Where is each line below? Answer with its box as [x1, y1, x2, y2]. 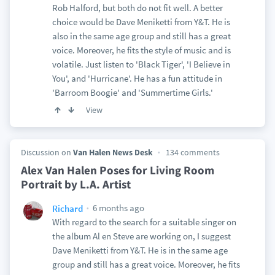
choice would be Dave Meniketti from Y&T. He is [52, 16, 230, 28]
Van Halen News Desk [72, 147, 153, 158]
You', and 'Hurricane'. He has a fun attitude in [52, 72, 222, 84]
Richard [52, 202, 83, 214]
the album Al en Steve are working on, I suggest [52, 230, 231, 242]
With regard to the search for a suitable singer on [52, 216, 236, 228]
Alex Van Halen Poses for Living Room [20, 163, 214, 177]
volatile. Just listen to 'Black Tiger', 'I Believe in [52, 58, 230, 70]
